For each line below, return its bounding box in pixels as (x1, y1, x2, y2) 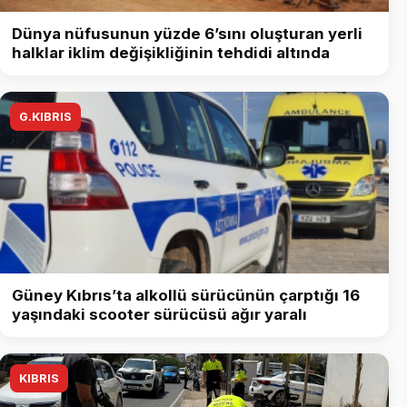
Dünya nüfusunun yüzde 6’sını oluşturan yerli (12, 25, 362, 44)
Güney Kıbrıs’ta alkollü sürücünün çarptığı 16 (12, 286, 360, 305)
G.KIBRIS (19, 110, 72, 124)
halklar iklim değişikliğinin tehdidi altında (12, 44, 330, 63)
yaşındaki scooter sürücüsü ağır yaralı (12, 305, 307, 324)
